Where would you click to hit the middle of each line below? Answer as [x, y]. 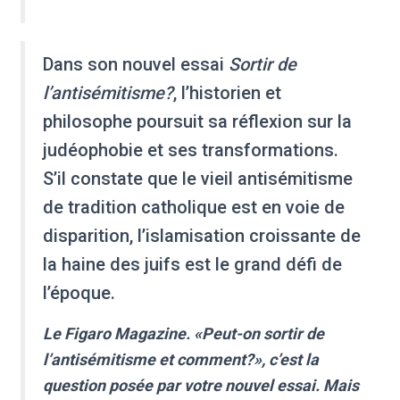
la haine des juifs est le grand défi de [192, 265]
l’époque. [79, 293]
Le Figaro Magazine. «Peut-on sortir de [183, 334]
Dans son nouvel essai [136, 65]
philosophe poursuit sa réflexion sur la [197, 122]
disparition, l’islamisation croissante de [202, 236]
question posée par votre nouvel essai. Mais [201, 386]
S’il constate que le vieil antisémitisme [198, 179]
